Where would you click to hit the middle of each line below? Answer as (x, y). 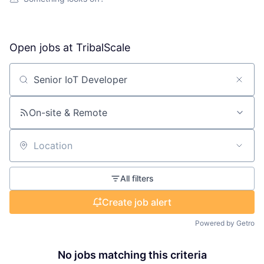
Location (28, 151)
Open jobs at (43, 48)
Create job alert (137, 202)
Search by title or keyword (68, 85)
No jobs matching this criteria (132, 255)
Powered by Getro (225, 223)
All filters (137, 179)
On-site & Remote (68, 113)
